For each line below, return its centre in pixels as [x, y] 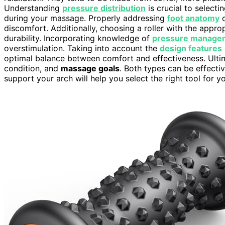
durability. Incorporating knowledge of [78, 38]
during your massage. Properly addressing [86, 18]
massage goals [90, 68]
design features [191, 48]
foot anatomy [193, 18]
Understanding [33, 8]
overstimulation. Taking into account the [82, 48]
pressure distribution [104, 8]
